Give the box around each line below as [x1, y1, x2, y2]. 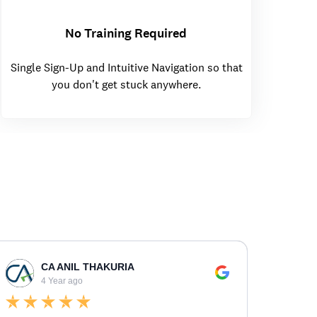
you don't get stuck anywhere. [52, 77, 201, 93]
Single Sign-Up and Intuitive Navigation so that [10, 60, 243, 76]
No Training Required [65, 25, 187, 42]
